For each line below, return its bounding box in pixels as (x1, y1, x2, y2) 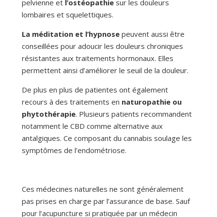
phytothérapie (21, 109, 76, 119)
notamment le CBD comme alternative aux (21, 121, 163, 131)
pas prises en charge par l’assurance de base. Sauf (21, 196, 190, 206)
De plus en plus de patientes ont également (21, 85, 168, 95)
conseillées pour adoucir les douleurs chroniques (21, 41, 183, 51)
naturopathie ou (121, 97, 182, 107)
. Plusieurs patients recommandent (75, 109, 192, 119)
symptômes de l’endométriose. (21, 145, 128, 155)
